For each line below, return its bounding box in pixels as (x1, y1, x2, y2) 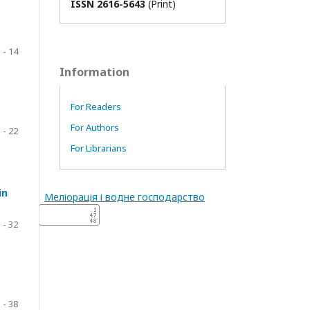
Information (60, 64, 129, 80)
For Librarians (71, 142, 127, 155)
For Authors (71, 121, 119, 134)
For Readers (71, 100, 121, 113)
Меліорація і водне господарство (44, 190, 205, 204)
